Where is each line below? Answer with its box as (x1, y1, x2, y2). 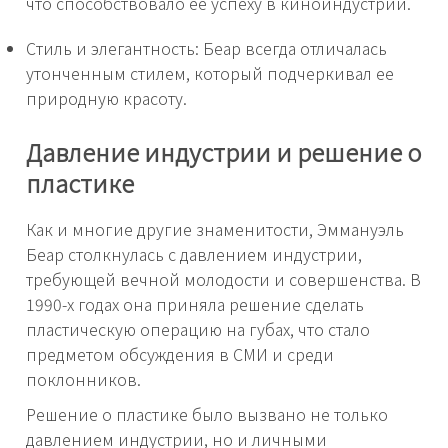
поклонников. (26, 367, 141, 392)
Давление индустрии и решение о (26, 133, 421, 169)
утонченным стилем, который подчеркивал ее (26, 60, 394, 85)
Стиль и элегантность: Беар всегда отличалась (26, 35, 387, 60)
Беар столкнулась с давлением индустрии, (26, 242, 362, 267)
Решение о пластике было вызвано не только (26, 402, 388, 427)
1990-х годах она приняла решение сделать (26, 292, 364, 317)
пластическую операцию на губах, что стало (26, 317, 370, 342)
